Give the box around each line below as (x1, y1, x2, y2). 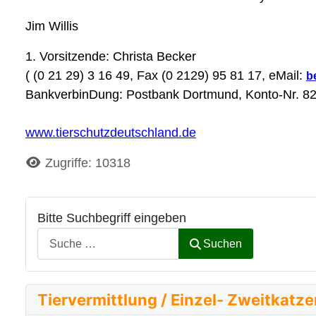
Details (25, 154, 66, 169)
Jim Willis (25, 18, 78, 33)
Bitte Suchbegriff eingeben (37, 210, 186, 225)
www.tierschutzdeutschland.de (25, 125, 196, 140)
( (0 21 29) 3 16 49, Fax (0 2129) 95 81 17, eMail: (25, 68, 306, 83)
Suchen (203, 237, 243, 250)
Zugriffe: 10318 (44, 155, 130, 170)
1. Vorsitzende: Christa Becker (25, 49, 196, 63)
